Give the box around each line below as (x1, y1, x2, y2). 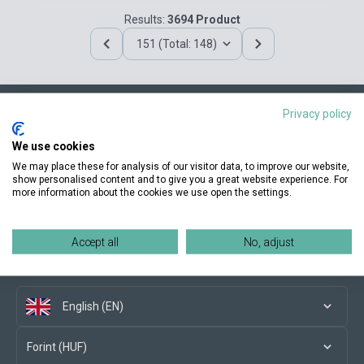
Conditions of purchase (16, 195, 135, 208)
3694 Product (167, 13, 240, 26)
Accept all (71, 235, 119, 248)
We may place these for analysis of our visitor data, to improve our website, (12, 160, 349, 171)
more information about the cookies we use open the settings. (12, 186, 292, 197)
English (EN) (63, 300, 123, 313)
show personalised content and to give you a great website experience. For (12, 173, 348, 184)
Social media (16, 260, 82, 273)
